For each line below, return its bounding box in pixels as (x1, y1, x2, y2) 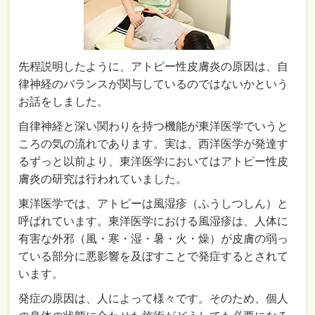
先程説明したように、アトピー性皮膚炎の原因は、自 (18, 60, 289, 72)
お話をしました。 (18, 95, 109, 108)
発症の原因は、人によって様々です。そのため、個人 (18, 292, 289, 304)
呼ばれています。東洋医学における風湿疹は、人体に (18, 214, 289, 227)
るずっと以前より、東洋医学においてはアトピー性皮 (18, 155, 289, 167)
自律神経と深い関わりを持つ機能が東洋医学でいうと (18, 120, 289, 132)
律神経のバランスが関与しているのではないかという (18, 77, 289, 90)
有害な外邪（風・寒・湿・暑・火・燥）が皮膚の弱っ (18, 232, 289, 245)
